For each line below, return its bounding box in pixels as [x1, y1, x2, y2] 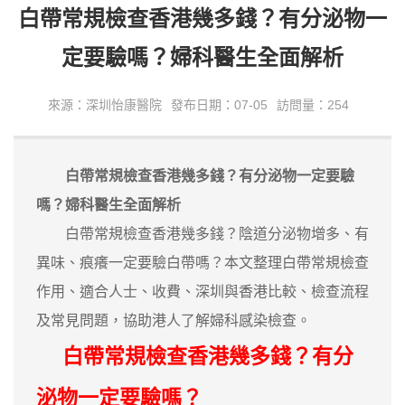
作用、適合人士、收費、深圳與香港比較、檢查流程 [36, 283, 369, 299]
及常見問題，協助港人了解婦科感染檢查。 [36, 312, 311, 328]
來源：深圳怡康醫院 [47, 97, 162, 112]
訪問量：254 [276, 97, 349, 112]
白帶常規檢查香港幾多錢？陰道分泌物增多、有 [36, 225, 369, 241]
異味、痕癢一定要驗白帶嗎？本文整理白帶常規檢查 [36, 254, 369, 270]
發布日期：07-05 [170, 97, 268, 112]
